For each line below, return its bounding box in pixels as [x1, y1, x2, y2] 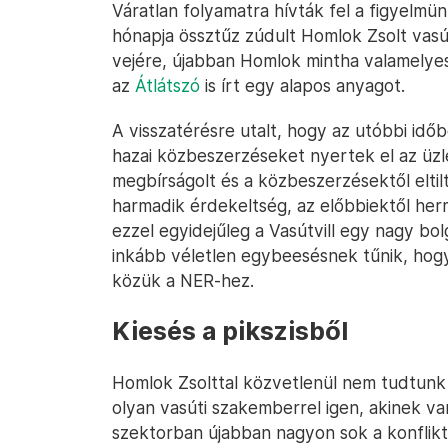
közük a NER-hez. [112, 270, 254, 291]
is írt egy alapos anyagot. [200, 75, 405, 96]
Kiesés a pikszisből [112, 316, 348, 346]
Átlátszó [135, 75, 200, 96]
